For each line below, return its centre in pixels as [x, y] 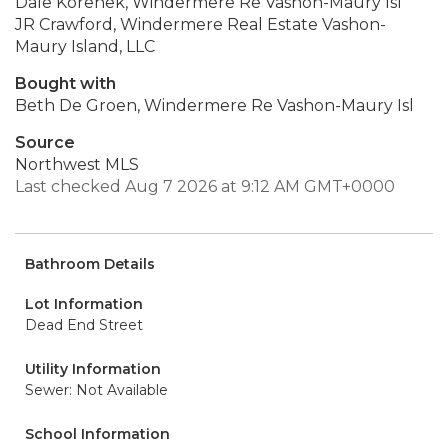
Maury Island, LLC [85, 46]
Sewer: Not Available [96, 390]
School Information [97, 434]
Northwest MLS [77, 164]
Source [45, 142]
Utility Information [93, 369]
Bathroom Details [90, 264]
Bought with [65, 83]
